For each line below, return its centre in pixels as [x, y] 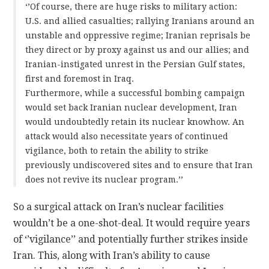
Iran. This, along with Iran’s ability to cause [112, 255]
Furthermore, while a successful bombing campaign [135, 93]
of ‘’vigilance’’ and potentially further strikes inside [131, 239]
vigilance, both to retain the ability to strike [117, 150]
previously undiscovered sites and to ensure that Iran [139, 165]
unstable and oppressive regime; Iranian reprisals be [138, 35]
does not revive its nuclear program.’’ [104, 179]
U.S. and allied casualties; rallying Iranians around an [140, 21]
